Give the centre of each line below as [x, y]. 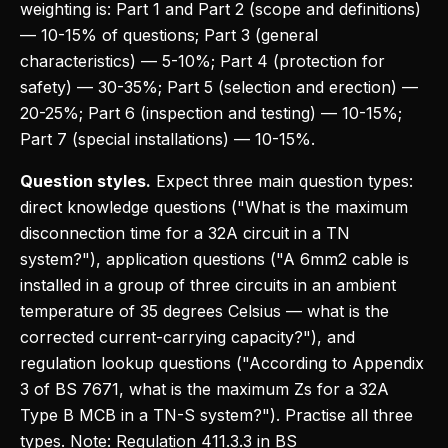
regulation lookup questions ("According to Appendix [222, 363]
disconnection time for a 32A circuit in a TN [185, 233]
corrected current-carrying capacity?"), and [187, 337]
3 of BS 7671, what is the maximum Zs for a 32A [204, 389]
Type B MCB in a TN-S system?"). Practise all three [216, 415]
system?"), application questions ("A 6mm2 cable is [214, 259]
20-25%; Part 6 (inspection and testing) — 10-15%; [211, 113]
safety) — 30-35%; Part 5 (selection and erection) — [219, 87]
